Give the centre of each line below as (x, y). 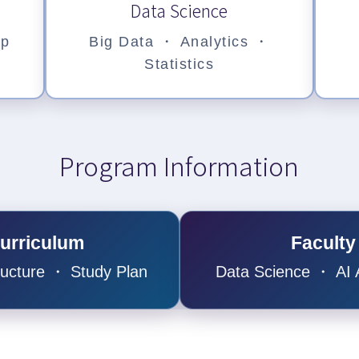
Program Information (179, 165)
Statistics (179, 65)
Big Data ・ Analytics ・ (179, 42)
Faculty (324, 244)
